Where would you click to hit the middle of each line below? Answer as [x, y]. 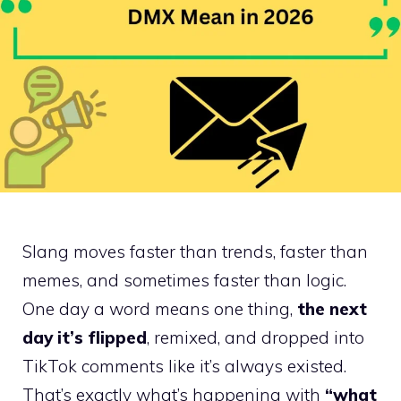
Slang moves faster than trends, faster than [195, 252]
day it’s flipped [85, 338]
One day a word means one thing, [158, 309]
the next [330, 309]
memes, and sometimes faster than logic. [184, 281]
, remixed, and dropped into [256, 338]
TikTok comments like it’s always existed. [184, 367]
